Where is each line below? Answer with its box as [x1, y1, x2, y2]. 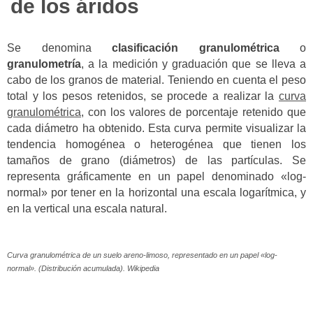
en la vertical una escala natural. [7, 202, 167, 214]
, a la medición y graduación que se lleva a [81, 57, 306, 70]
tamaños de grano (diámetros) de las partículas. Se [7, 154, 306, 166]
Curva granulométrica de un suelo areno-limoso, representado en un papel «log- [7, 251, 277, 260]
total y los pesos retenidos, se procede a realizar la [7, 89, 279, 102]
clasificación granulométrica [112, 41, 279, 54]
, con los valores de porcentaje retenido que [81, 105, 306, 118]
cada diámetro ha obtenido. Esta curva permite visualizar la [7, 122, 306, 134]
